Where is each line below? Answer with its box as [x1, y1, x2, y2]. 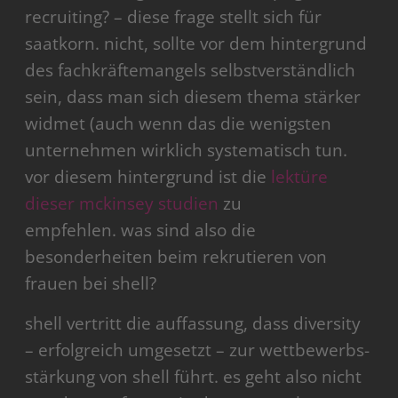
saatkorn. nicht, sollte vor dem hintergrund [25, 32, 368, 56]
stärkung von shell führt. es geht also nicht [25, 365, 362, 389]
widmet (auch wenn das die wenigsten [25, 112, 332, 136]
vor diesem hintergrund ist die [25, 165, 272, 189]
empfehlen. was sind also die [25, 219, 257, 243]
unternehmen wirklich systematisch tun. [25, 139, 348, 163]
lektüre [271, 165, 329, 189]
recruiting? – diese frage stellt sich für [25, 5, 322, 29]
